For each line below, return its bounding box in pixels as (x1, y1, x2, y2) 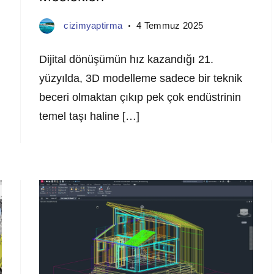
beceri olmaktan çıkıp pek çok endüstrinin (39, 91, 242, 104)
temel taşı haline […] (39, 110, 140, 123)
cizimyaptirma (64, 20, 123, 31)
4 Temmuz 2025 (136, 20, 204, 31)
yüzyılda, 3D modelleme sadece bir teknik (39, 72, 243, 85)
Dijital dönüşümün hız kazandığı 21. (39, 53, 214, 66)
